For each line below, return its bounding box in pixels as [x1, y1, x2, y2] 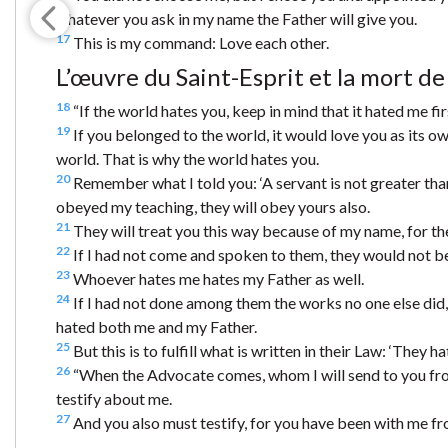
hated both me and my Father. [56, 317, 257, 337]
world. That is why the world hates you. [56, 149, 319, 169]
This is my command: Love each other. [70, 33, 329, 53]
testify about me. [56, 389, 172, 409]
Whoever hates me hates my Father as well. [70, 269, 364, 289]
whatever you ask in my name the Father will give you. [56, 9, 417, 29]
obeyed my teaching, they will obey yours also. [56, 197, 370, 217]
